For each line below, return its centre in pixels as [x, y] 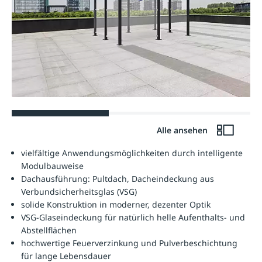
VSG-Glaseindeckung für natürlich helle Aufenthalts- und [133, 218]
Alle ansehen [183, 130]
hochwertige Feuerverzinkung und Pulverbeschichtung [129, 243]
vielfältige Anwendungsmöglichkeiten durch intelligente [132, 153]
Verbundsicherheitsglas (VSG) [79, 192]
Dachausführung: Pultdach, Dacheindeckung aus [118, 179]
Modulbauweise [52, 166]
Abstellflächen [49, 230]
